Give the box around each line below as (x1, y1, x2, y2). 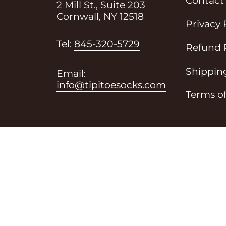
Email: (56, 67, 86, 79)
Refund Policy (128, 181, 188, 192)
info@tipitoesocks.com (56, 79, 166, 91)
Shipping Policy (50, 181, 118, 192)
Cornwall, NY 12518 (56, 10, 144, 22)
